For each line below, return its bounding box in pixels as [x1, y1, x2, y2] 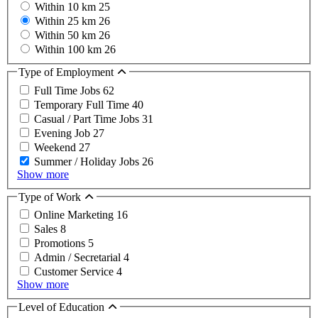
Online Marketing [34, 209, 116, 221]
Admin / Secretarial [34, 251, 124, 264]
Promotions [34, 237, 88, 250]
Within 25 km [35, 15, 99, 28]
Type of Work [18, 190, 84, 203]
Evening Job [34, 126, 93, 139]
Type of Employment [18, 66, 116, 79]
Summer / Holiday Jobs [34, 155, 142, 168]
